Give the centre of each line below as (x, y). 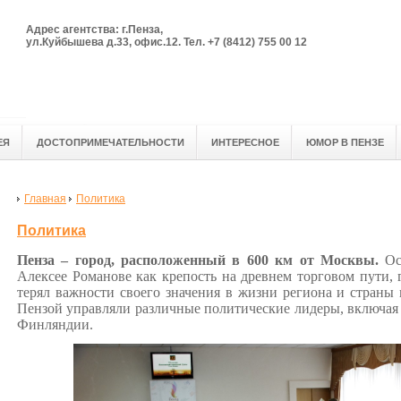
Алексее (45, 277)
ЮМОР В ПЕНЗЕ (345, 142)
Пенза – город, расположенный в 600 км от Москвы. (198, 260)
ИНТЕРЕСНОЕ (245, 142)
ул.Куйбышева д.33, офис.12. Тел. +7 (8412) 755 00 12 (166, 42)
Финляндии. (55, 325)
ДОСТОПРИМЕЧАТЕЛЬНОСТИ (111, 142)
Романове (102, 277)
